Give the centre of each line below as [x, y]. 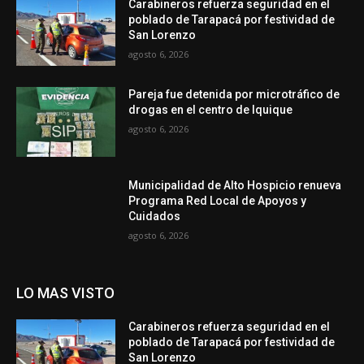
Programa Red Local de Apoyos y [218, 200]
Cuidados [155, 216]
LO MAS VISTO [65, 292]
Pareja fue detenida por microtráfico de [234, 95]
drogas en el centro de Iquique [211, 110]
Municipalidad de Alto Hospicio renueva [235, 185]
